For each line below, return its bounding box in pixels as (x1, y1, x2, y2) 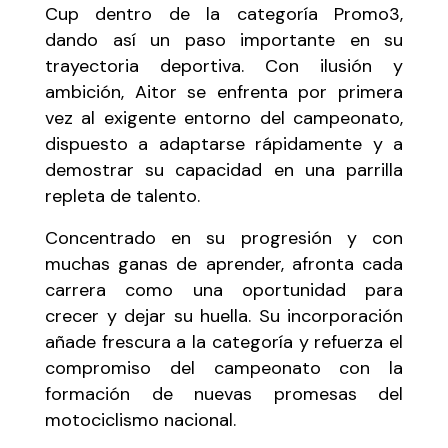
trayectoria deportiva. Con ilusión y (45, 53, 403, 78)
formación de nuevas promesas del (45, 381, 403, 406)
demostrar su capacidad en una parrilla (45, 157, 403, 182)
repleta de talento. (45, 183, 200, 208)
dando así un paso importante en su (45, 27, 403, 52)
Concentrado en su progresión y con (45, 225, 403, 250)
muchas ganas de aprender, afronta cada (45, 251, 403, 276)
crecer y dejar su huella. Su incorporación (45, 303, 403, 328)
